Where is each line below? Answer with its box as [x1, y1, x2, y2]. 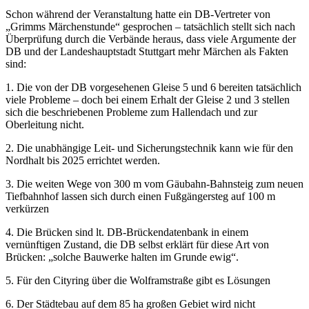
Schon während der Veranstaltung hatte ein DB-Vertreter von [6, 8, 270, 20]
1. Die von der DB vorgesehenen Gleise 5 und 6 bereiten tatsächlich [6, 81, 301, 93]
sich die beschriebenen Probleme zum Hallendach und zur [6, 106, 257, 118]
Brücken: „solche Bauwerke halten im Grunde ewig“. [6, 250, 244, 263]
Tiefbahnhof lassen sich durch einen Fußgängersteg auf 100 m [6, 190, 275, 202]
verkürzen [6, 202, 52, 215]
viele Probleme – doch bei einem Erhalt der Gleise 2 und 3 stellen [6, 93, 290, 106]
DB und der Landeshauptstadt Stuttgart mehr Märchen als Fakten [6, 45, 288, 57]
